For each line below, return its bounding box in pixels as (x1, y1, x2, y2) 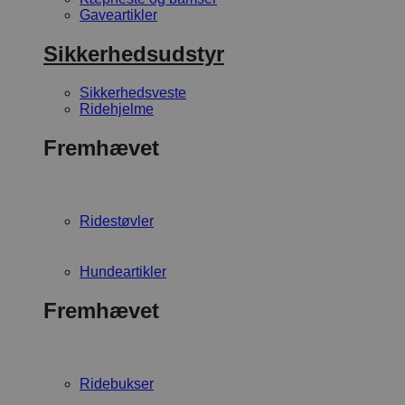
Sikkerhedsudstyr (43, 42, 224, 67)
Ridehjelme (80, 101, 154, 118)
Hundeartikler (80, 264, 166, 280)
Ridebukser (80, 376, 154, 392)
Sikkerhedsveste (80, 85, 186, 101)
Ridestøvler (80, 213, 154, 230)
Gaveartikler (80, 7, 157, 24)
